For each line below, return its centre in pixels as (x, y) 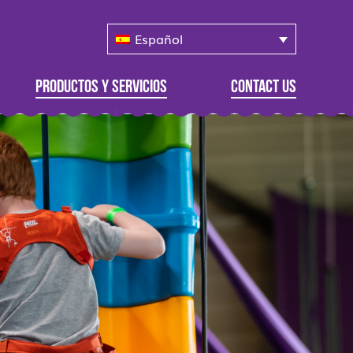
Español (159, 39)
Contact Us (264, 87)
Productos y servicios (102, 87)
